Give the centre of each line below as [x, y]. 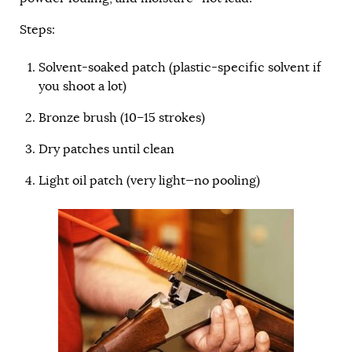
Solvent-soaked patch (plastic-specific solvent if [180, 68]
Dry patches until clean [106, 150]
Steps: [37, 30]
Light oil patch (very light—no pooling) [149, 181]
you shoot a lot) [82, 87]
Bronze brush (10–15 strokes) [122, 118]
